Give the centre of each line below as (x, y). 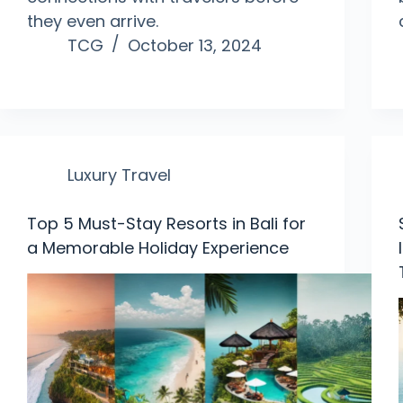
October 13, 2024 (195, 45)
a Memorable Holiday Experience (158, 247)
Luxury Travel (119, 175)
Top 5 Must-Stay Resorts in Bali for (166, 223)
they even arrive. (93, 21)
